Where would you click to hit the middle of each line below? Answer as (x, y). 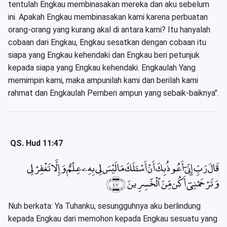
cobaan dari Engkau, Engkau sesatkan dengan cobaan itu (107, 43)
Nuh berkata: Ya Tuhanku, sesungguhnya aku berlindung (104, 206)
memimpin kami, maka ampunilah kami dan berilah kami (103, 81)
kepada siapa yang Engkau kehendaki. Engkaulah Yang (102, 68)
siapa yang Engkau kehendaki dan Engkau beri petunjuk (104, 55)
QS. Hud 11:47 (36, 143)
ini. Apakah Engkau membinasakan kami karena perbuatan (108, 17)
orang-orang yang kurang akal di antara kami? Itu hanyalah (109, 30)
